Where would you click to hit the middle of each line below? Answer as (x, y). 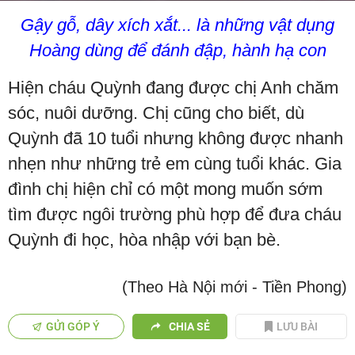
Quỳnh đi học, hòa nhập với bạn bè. (144, 240)
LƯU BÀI (298, 327)
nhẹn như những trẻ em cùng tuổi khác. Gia (175, 164)
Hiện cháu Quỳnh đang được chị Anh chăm (173, 88)
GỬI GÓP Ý (73, 327)
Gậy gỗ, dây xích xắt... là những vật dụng (177, 25)
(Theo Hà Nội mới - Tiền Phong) (235, 287)
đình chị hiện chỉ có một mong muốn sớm (165, 189)
